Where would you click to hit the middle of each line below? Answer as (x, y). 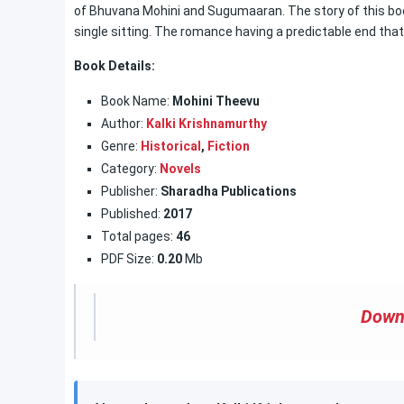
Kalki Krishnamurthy (207, 124)
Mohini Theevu (215, 101)
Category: (130, 169)
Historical (171, 146)
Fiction (229, 146)
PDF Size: (128, 259)
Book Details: (115, 66)
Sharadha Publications (227, 191)
